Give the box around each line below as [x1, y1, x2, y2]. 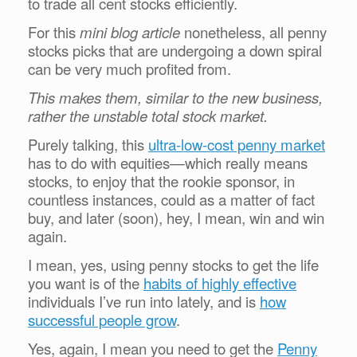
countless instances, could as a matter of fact [28, 189, 315, 210]
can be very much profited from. [28, 58, 231, 80]
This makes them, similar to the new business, [28, 87, 323, 108]
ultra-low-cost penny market [148, 134, 325, 155]
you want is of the [28, 273, 143, 294]
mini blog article [80, 22, 180, 43]
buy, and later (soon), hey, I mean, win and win [28, 207, 324, 229]
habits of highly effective [143, 273, 296, 294]
